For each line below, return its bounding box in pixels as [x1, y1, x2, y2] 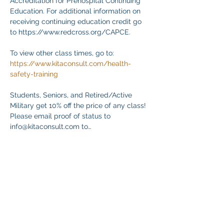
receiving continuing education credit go [10, 17, 143, 25]
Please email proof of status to [10, 112, 110, 120]
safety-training [10, 70, 58, 78]
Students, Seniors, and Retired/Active [10, 91, 134, 99]
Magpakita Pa [10, 149, 55, 157]
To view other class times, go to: [10, 49, 114, 57]
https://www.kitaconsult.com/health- [10, 59, 131, 67]
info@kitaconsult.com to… [10, 122, 91, 130]
